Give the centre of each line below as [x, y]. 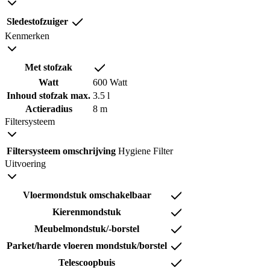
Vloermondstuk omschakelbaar [87, 195]
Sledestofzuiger [37, 22]
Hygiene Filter [146, 151]
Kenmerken [27, 36]
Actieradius [49, 109]
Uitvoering [25, 164]
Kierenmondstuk [87, 212]
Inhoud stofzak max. [49, 96]
